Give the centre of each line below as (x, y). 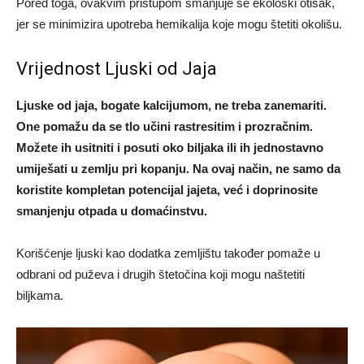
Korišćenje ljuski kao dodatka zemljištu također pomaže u (168, 253)
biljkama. (40, 296)
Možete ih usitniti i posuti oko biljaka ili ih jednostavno (170, 148)
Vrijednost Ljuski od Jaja (117, 69)
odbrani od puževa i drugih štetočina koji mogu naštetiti (160, 275)
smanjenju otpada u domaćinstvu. (112, 211)
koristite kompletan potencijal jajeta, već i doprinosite (167, 190)
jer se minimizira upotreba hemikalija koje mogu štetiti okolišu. (179, 24)
